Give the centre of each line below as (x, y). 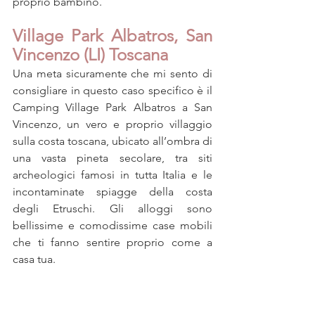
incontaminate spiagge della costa (112, 192)
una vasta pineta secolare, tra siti (112, 158)
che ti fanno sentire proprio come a (112, 243)
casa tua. (34, 259)
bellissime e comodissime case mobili (112, 226)
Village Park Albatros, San (112, 36)
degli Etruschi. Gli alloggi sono (112, 209)
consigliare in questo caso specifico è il (112, 91)
